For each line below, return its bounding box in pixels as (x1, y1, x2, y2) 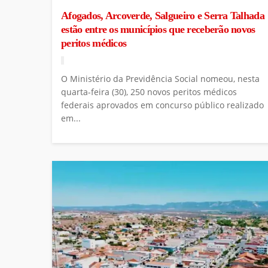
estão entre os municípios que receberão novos (61, 23, 255, 35)
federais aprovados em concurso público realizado (61, 99, 264, 111)
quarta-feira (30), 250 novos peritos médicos (61, 86, 237, 98)
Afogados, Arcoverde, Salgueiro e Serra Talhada (61, 9, 264, 22)
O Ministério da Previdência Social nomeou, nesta (61, 72, 260, 84)
